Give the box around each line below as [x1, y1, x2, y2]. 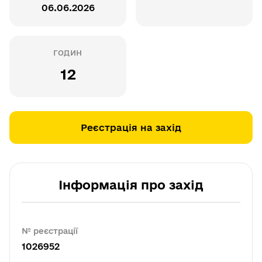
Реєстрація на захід [81, 122, 181, 133]
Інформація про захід [58, 178, 204, 192]
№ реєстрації [22, 226, 78, 236]
